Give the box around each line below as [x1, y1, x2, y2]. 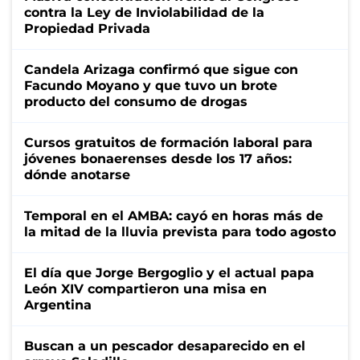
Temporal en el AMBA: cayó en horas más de [24, 207, 323, 223]
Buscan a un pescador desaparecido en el [24, 337, 305, 354]
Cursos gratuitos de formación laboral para [24, 134, 313, 150]
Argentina [24, 297, 92, 313]
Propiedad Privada [24, 20, 150, 36]
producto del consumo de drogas [24, 93, 247, 109]
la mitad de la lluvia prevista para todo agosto [24, 223, 336, 239]
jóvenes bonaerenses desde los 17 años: [24, 150, 292, 166]
